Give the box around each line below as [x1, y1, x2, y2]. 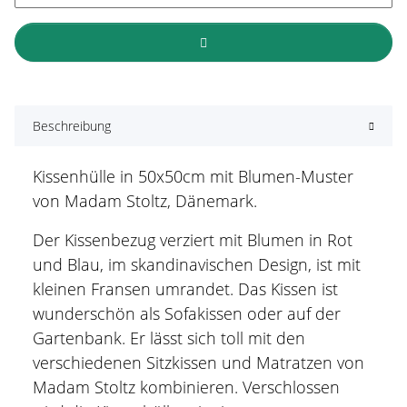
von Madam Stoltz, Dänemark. [33, 189, 257, 212]
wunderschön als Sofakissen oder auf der [33, 302, 341, 324]
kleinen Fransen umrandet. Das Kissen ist [33, 277, 338, 300]
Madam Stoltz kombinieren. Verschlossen [33, 375, 340, 398]
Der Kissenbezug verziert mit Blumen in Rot [33, 228, 352, 251]
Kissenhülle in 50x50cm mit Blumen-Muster [33, 164, 353, 187]
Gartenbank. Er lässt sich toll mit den [33, 326, 305, 349]
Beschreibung [33, 116, 111, 134]
